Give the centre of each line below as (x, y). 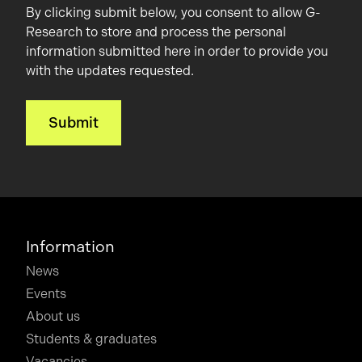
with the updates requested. (110, 71)
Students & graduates (91, 339)
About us (53, 316)
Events (46, 294)
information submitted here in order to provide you (177, 51)
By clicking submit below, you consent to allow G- (173, 13)
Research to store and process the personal (156, 32)
